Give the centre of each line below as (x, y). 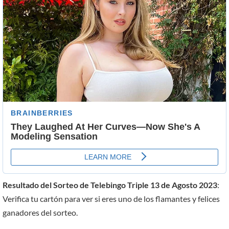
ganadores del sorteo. (40, 213)
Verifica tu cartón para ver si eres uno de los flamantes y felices (111, 199)
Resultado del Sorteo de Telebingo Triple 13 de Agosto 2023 (110, 185)
